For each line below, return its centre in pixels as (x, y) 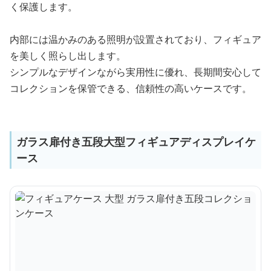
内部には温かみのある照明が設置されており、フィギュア (135, 40)
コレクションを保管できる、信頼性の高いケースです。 (131, 89)
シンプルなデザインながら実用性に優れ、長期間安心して (135, 72)
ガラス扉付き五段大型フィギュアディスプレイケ (136, 142)
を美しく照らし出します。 (68, 56)
